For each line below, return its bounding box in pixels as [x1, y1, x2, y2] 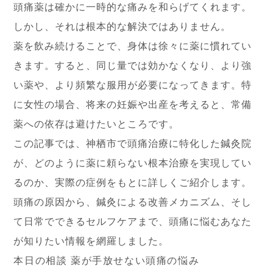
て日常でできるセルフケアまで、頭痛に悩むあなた [13, 216, 252, 227]
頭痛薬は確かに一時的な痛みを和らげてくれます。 [13, 2, 252, 12]
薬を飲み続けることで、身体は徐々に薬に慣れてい [13, 41, 252, 51]
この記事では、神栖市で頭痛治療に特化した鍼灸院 [13, 138, 252, 149]
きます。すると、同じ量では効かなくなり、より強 [13, 60, 252, 71]
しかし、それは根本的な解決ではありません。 [13, 21, 232, 32]
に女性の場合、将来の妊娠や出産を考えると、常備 [13, 99, 252, 110]
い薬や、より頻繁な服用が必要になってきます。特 [13, 80, 252, 90]
